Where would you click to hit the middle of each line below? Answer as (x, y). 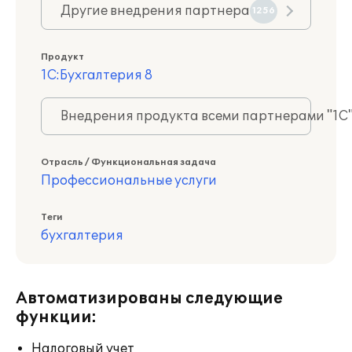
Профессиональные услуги (129, 181)
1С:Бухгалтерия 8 (97, 75)
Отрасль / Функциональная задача (128, 162)
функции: (56, 317)
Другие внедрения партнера (155, 11)
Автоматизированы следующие (149, 299)
